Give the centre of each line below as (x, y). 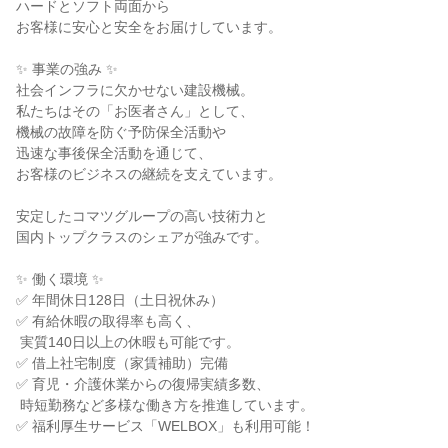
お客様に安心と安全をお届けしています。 (149, 27)
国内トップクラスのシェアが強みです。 (142, 237)
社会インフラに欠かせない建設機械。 (135, 90)
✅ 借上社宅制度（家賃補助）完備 (122, 363)
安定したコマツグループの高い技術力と (142, 216)
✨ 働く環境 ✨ (60, 279)
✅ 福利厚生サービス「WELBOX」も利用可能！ (165, 426)
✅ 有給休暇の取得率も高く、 (108, 321)
